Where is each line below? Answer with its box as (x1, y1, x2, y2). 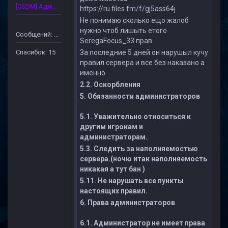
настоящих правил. (80, 187, 148, 195)
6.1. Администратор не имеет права (80, 219, 205, 227)
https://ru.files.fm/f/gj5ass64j (80, 5, 176, 13)
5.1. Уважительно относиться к (80, 112, 191, 121)
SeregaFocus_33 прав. (80, 37, 154, 45)
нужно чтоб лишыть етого (80, 26, 167, 35)
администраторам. (80, 133, 148, 141)
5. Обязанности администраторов (80, 92, 200, 100)
